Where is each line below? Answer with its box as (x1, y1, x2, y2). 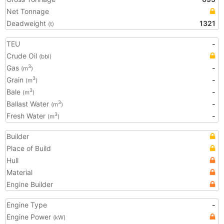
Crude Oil (6, 51, 39, 60)
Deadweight (6, 19, 48, 27)
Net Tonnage (6, 7, 49, 15)
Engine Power (6, 212, 53, 221)
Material (6, 168, 32, 176)
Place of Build (6, 144, 51, 152)
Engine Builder (6, 180, 53, 188)
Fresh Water (6, 111, 47, 120)
